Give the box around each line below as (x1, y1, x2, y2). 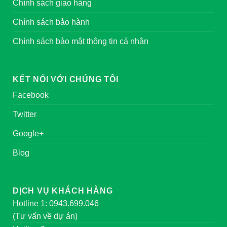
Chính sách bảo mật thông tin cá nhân (13, 37, 148, 46)
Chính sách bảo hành (13, 18, 90, 27)
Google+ (13, 129, 44, 138)
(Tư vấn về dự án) (13, 212, 78, 221)
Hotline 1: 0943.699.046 (13, 199, 99, 208)
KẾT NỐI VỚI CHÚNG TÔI (13, 75, 119, 84)
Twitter (13, 110, 36, 119)
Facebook (13, 91, 49, 100)
